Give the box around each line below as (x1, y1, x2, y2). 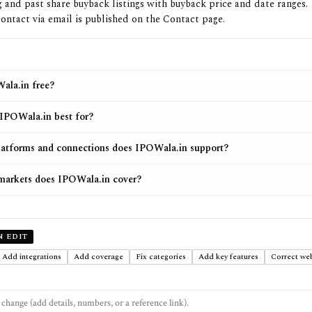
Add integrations (2, 251, 62, 263)
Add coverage (74, 251, 124, 263)
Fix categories (136, 251, 187, 263)
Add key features (198, 251, 259, 263)
